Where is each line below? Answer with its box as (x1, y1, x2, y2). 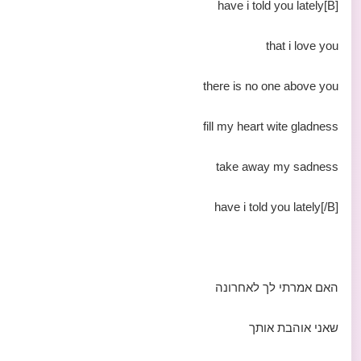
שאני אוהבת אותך (249, 321, 338, 334)
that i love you (266, 39, 338, 52)
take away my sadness (216, 160, 338, 173)
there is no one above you (203, 79, 338, 93)
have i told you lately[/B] (214, 200, 338, 214)
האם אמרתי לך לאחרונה (215, 280, 338, 294)
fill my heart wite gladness (203, 119, 338, 133)
